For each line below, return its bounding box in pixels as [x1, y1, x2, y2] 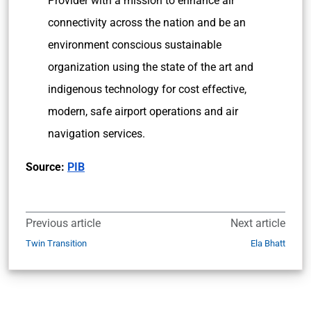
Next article [230, 217, 285, 230]
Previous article [26, 217, 101, 230]
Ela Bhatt [251, 238, 285, 249]
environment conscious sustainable [48, 38, 221, 51]
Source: [26, 160, 67, 174]
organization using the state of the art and [48, 60, 253, 74]
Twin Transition [26, 238, 87, 249]
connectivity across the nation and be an [48, 16, 246, 29]
